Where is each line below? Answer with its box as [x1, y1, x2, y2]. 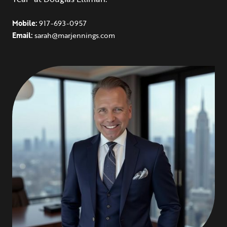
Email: [12, 30, 34, 41]
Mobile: [12, 18, 39, 28]
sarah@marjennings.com [34, 30, 115, 41]
